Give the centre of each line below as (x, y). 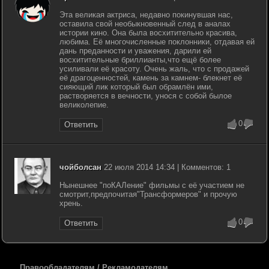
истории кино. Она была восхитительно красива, (148, 32)
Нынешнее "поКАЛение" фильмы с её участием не (152, 185)
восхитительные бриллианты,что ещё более (140, 59)
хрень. (71, 203)
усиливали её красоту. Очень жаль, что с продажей (154, 68)
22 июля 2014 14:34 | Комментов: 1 (166, 167)
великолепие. (84, 104)
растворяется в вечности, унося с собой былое (146, 95)
